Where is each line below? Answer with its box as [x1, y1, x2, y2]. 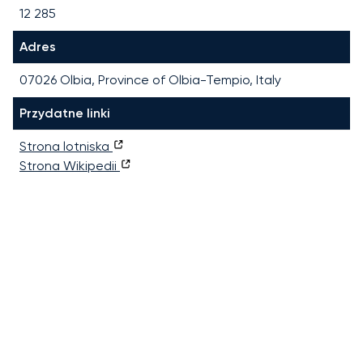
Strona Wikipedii [19, 157, 120, 173]
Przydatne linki [19, 105, 110, 121]
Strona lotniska [19, 138, 113, 154]
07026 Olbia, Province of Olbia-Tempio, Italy [19, 71, 281, 88]
